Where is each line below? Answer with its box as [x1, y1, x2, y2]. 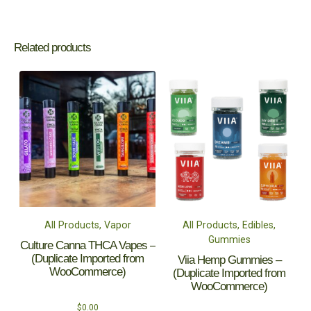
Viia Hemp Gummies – [177, 252, 281, 267]
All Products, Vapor [44, 219, 131, 231]
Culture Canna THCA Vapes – [19, 237, 155, 252]
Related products [14, 40, 91, 55]
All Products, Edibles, [183, 219, 276, 231]
